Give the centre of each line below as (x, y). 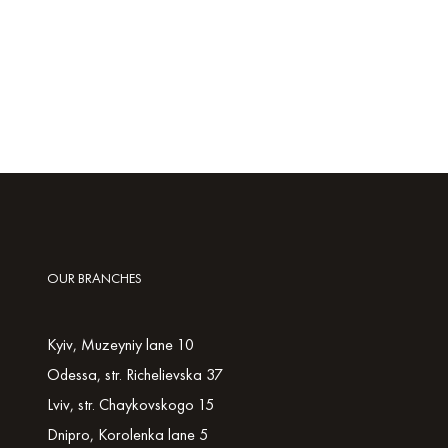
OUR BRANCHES (94, 278)
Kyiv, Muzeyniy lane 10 (120, 344)
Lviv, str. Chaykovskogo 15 (130, 404)
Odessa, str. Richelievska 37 (135, 374)
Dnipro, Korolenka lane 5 (127, 434)
